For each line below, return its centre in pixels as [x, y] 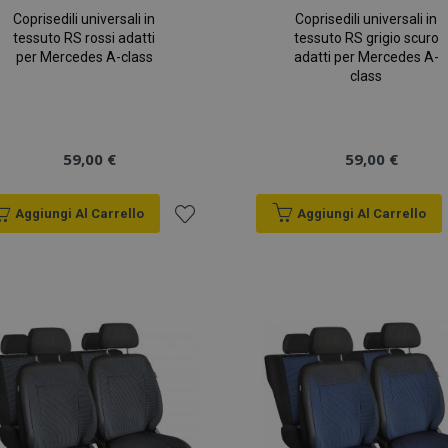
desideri [205, 368]
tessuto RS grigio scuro [366, 38]
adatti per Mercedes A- [366, 57]
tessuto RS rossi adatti [84, 38]
